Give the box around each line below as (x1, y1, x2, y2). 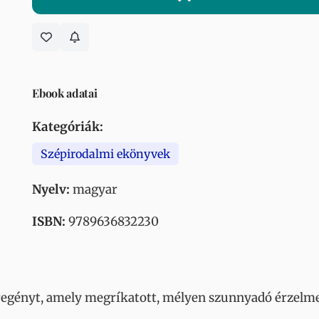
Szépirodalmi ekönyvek (41, 147, 171, 161)
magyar (70, 182, 118, 197)
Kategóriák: (32, 119, 104, 135)
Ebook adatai (32, 85, 98, 100)
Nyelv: (32, 182, 70, 197)
